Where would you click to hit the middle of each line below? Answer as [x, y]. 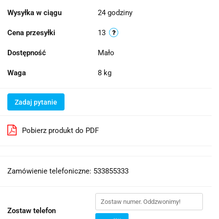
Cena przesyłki [31, 33]
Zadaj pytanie [36, 102]
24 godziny [115, 13]
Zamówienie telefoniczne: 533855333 [68, 171]
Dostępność [27, 53]
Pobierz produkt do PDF [60, 131]
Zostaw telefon [32, 211]
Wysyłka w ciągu [34, 13]
